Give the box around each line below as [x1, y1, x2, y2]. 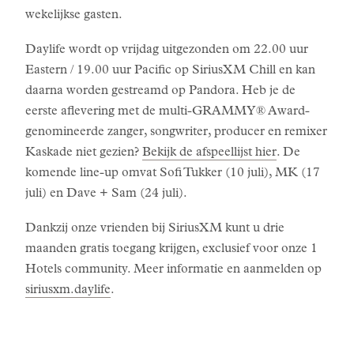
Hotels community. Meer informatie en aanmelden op [25, 264, 322, 277]
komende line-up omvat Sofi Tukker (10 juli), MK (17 [25, 168, 320, 180]
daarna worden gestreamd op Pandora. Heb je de [25, 85, 296, 98]
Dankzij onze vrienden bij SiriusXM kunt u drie [25, 223, 284, 235]
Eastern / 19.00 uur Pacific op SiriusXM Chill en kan [25, 65, 315, 77]
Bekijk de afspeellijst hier [142, 147, 277, 160]
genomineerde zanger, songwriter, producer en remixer [25, 126, 327, 139]
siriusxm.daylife [25, 284, 111, 297]
